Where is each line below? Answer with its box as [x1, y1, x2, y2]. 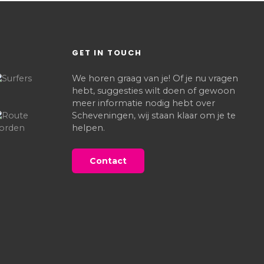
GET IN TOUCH [72, 47, 142, 59]
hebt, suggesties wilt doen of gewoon [72, 85, 235, 97]
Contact [90, 156, 127, 167]
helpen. [72, 123, 105, 134]
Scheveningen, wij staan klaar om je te [72, 110, 236, 121]
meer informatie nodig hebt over [72, 98, 215, 109]
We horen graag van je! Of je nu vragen [72, 73, 238, 84]
